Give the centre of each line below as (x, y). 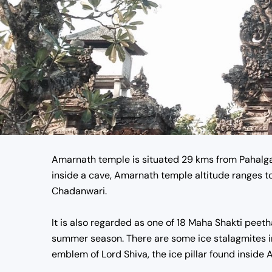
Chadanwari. (79, 191)
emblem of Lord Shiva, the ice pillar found (144, 254)
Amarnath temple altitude (173, 175)
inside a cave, (83, 175)
